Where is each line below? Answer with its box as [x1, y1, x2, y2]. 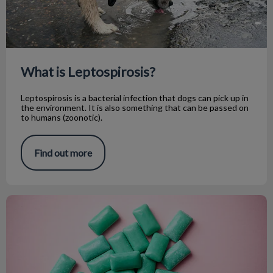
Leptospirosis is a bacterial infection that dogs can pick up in [21, 92, 249, 103]
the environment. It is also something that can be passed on [21, 102, 249, 113]
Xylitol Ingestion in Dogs [6, 194, 107, 207]
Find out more [34, 146, 92, 158]
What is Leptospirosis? [21, 63, 155, 80]
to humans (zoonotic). [21, 112, 102, 122]
